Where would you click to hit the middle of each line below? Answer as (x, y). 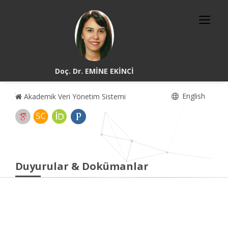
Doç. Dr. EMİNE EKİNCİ (94, 71)
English (193, 96)
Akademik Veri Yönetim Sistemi (74, 96)
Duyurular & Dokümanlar (82, 166)
